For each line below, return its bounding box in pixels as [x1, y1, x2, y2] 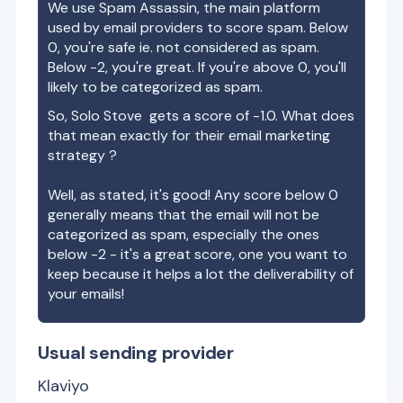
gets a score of [142, 106, 254, 125]
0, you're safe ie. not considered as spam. [48, 38, 320, 57]
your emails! [48, 284, 125, 303]
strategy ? [48, 146, 118, 165]
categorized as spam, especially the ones [48, 225, 320, 244]
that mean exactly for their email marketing [48, 126, 331, 145]
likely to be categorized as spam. [48, 77, 264, 96]
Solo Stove [71, 106, 143, 125]
